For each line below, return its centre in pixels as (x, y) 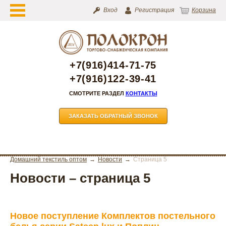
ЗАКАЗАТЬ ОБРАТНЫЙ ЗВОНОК (113, 116)
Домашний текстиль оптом (48, 159)
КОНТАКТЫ (141, 93)
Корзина (204, 10)
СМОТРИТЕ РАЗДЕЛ (97, 93)
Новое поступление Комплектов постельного (113, 216)
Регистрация (154, 10)
